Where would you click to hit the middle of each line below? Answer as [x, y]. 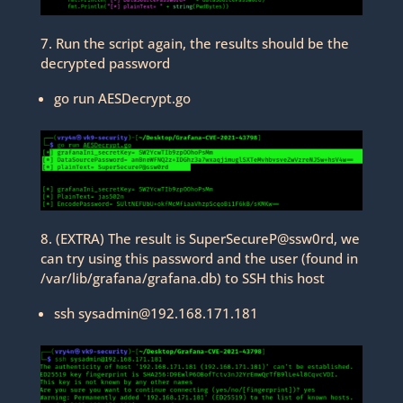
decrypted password [105, 63]
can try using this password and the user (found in [199, 259]
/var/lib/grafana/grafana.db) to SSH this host [182, 278]
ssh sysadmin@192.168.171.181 [156, 313]
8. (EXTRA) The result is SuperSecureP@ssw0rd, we [200, 239]
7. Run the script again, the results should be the [194, 43]
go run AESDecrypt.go [122, 98]
